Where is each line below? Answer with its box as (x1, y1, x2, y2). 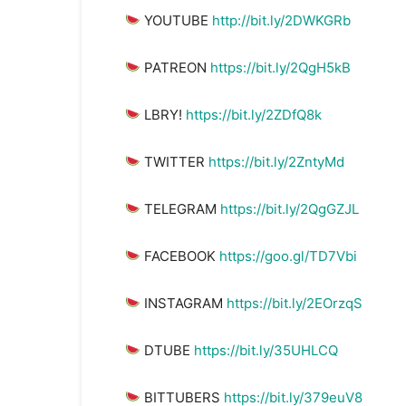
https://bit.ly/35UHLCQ (194, 341, 339, 359)
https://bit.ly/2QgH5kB (210, 58, 352, 76)
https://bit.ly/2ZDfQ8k (186, 105, 323, 123)
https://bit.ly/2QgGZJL (220, 199, 360, 217)
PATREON (140, 58, 211, 76)
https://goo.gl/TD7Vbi (219, 246, 358, 265)
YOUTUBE (140, 11, 213, 29)
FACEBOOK (140, 246, 220, 265)
